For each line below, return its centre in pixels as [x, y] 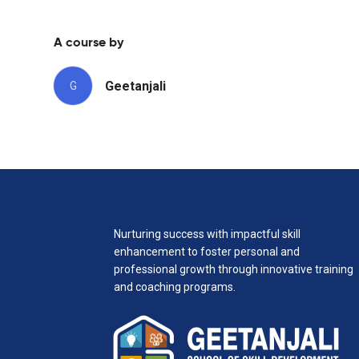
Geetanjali [135, 86]
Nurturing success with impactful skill [207, 234]
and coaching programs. [175, 287]
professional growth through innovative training [234, 269]
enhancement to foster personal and [207, 252]
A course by [89, 43]
